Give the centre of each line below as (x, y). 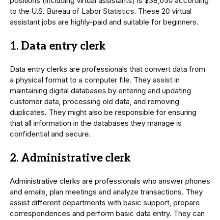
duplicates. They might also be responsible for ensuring (103, 112)
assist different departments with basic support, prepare (105, 203)
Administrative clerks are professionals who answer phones (110, 181)
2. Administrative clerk (70, 158)
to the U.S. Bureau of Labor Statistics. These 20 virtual (101, 11)
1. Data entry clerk (58, 46)
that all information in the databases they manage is (96, 123)
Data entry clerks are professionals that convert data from (108, 69)
